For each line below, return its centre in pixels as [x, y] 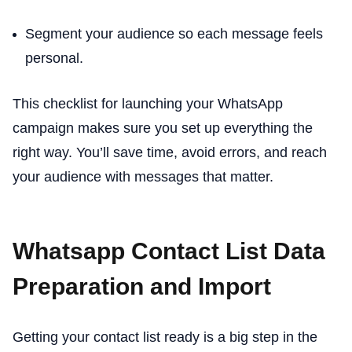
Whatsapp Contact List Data [169, 251]
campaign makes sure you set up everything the [163, 128]
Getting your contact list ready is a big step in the [165, 337]
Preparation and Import [142, 286]
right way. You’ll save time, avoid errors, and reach [170, 152]
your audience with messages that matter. [143, 176]
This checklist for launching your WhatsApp [148, 103]
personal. [54, 58]
